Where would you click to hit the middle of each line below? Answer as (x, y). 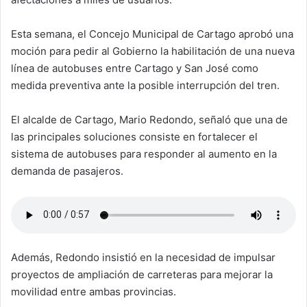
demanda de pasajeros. (67, 171)
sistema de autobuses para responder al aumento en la (144, 153)
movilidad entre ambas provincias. (94, 291)
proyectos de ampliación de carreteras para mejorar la (142, 274)
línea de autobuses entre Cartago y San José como (135, 68)
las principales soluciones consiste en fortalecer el (134, 136)
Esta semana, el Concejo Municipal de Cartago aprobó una (152, 34)
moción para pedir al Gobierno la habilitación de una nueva (153, 51)
